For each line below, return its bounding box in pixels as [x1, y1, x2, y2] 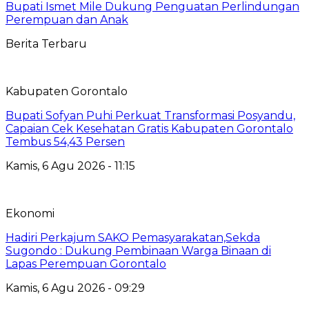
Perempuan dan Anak [6, 12, 128, 26]
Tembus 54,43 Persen [6, 134, 125, 148]
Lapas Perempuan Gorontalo [6, 257, 166, 270]
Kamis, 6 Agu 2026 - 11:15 [6, 159, 135, 172]
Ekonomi [6, 206, 54, 220]
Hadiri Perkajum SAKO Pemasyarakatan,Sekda [6, 230, 260, 244]
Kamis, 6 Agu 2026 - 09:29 [6, 281, 145, 295]
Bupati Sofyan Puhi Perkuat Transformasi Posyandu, [6, 108, 295, 122]
